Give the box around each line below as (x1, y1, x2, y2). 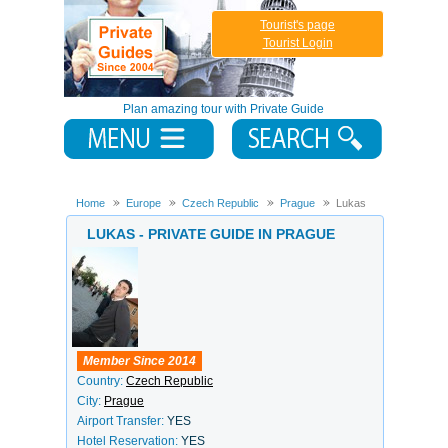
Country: (77, 374, 126, 388)
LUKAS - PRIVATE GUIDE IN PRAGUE (87, 226, 335, 242)
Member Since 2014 (80, 354, 199, 368)
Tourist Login (262, 36, 333, 50)
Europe (126, 197, 161, 209)
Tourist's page (260, 18, 335, 32)
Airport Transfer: (77, 414, 167, 428)
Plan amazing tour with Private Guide (122, 102, 324, 116)
